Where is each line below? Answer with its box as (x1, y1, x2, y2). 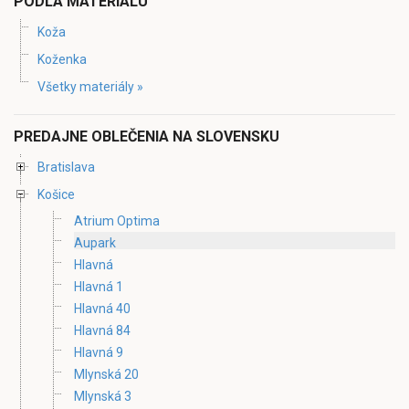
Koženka (37, 51, 87, 67)
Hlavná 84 (74, 322, 131, 338)
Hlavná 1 (74, 278, 123, 294)
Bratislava (37, 159, 95, 174)
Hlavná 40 (74, 300, 131, 316)
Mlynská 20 (74, 366, 139, 382)
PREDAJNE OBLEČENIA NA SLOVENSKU (14, 127, 279, 145)
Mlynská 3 (74, 388, 131, 404)
